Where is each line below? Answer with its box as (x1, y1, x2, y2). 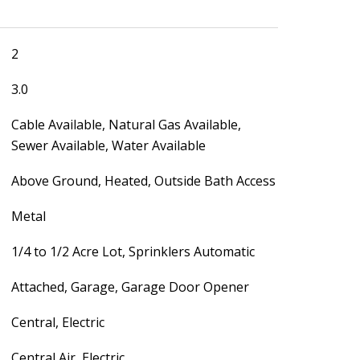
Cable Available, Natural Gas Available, (10, 116, 241, 133)
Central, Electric (10, 313, 104, 331)
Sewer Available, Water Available (10, 137, 206, 154)
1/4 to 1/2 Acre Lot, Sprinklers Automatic (10, 243, 255, 260)
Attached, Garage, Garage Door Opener (10, 278, 249, 296)
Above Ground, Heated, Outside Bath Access (10, 172, 276, 190)
